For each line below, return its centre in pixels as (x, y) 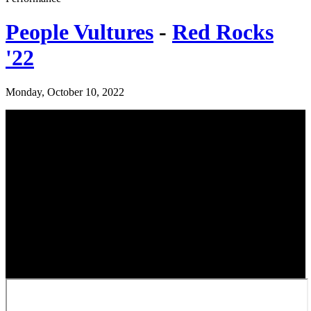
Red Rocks (223, 32)
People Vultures (79, 32)
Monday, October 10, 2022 (65, 92)
